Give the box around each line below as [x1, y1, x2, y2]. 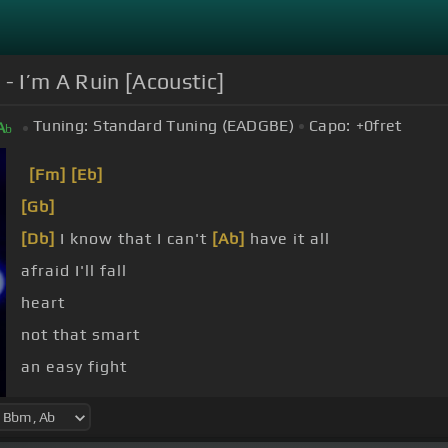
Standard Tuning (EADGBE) [93, 116, 295, 136]
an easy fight [21, 357, 127, 377]
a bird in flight [55, 389, 176, 409]
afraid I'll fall [21, 261, 127, 281]
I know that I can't [55, 229, 212, 249]
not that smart [21, 325, 140, 345]
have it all [245, 229, 330, 249]
